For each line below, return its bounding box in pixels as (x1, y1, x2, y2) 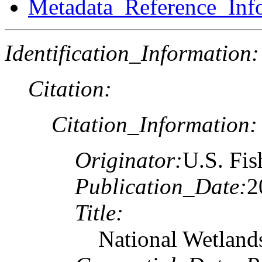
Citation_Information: (51, 111, 257, 137)
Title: (75, 199, 123, 225)
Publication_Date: (75, 173, 247, 199)
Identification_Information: (5, 40, 259, 65)
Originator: (75, 147, 182, 173)
